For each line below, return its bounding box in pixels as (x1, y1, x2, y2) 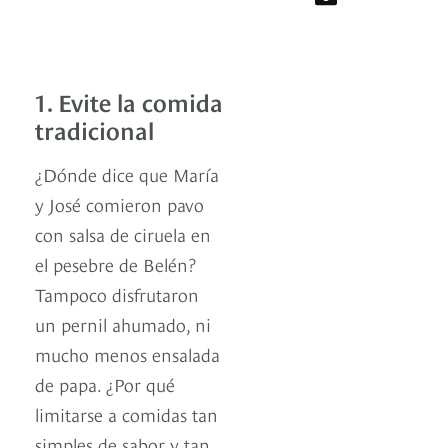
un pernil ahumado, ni (35, 311, 211, 337)
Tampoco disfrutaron (35, 281, 199, 307)
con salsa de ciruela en (35, 221, 211, 247)
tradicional (35, 112, 154, 146)
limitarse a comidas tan (35, 401, 218, 427)
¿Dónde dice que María (35, 161, 219, 187)
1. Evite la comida (35, 84, 223, 118)
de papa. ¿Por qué (35, 371, 175, 397)
